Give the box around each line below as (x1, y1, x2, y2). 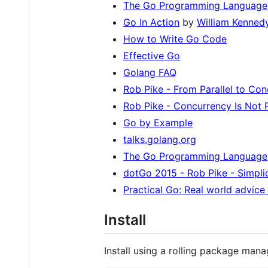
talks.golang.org (123, 133, 196, 145)
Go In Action (123, 16, 179, 28)
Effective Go (123, 49, 180, 62)
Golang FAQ (123, 66, 176, 78)
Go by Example (123, 116, 193, 129)
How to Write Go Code (123, 32, 227, 45)
